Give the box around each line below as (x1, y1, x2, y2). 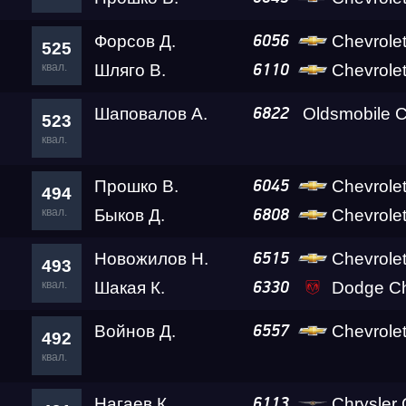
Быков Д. (94, 206, 165, 225)
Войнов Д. (94, 322, 176, 341)
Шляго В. (94, 61, 166, 80)
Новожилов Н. (94, 249, 208, 268)
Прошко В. (94, 177, 179, 196)
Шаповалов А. (94, 104, 208, 123)
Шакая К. (94, 278, 165, 297)
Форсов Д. (94, 32, 176, 51)
